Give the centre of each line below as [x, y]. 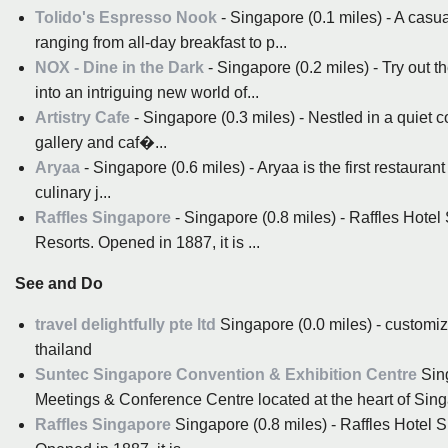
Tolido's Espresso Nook [126, 17]
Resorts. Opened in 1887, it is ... [147, 242]
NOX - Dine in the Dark [119, 67]
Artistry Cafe [82, 117]
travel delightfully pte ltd [125, 324]
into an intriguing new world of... [147, 92]
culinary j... [73, 192]
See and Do [59, 283]
